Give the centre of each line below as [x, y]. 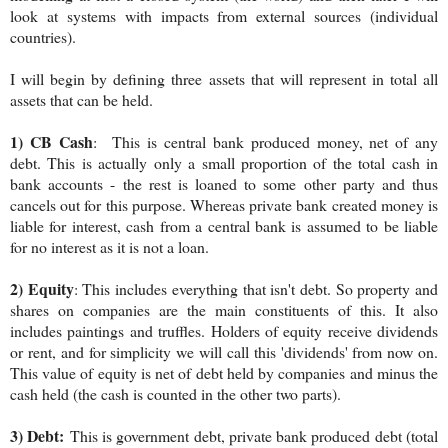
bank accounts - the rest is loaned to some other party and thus [224, 183]
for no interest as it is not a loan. [112, 246]
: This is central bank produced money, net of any [265, 141]
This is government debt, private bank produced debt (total [251, 435]
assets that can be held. [81, 99]
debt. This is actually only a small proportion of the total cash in [224, 162]
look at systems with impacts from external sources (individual [224, 15]
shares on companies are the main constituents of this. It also [224, 309]
